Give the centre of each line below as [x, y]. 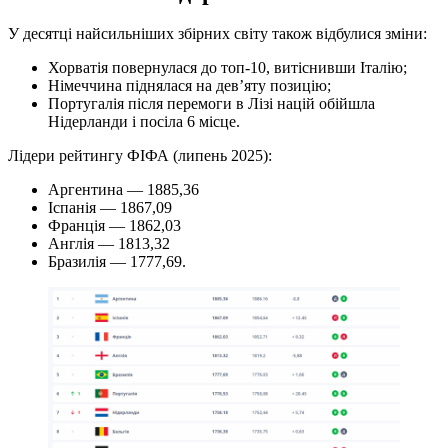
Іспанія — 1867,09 [110, 208]
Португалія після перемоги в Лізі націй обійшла [211, 104]
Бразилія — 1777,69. [117, 262]
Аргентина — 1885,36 [123, 190]
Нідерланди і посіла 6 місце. [144, 122]
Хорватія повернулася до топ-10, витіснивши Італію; [227, 68]
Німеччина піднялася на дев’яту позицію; [189, 86]
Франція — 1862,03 [114, 226]
